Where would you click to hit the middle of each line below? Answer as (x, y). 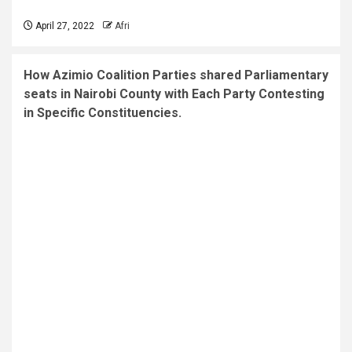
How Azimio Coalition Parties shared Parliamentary (176, 75)
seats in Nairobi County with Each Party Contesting (174, 93)
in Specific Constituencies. (103, 112)
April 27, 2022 (64, 26)
